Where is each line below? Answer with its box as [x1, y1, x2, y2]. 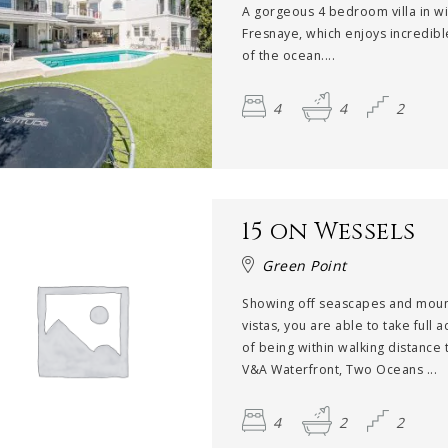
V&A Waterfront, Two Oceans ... [242, 360, 438, 378]
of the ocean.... [242, 46, 336, 64]
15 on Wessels [242, 215, 416, 248]
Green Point [262, 255, 347, 275]
